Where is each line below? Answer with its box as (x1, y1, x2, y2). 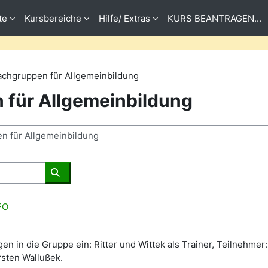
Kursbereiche (24, 12, 81, 24)
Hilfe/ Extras (98, 12, 150, 24)
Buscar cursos (57, 179, 118, 191)
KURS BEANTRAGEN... (167, 12, 261, 24)
